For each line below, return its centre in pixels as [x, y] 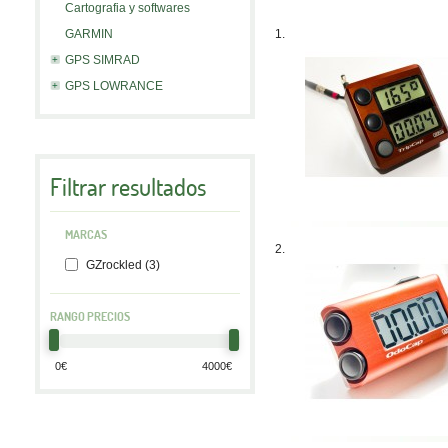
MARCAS [86, 234]
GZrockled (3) [121, 265]
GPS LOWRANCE [114, 86]
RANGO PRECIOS [90, 316]
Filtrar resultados [128, 187]
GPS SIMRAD [102, 60]
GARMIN [89, 34]
